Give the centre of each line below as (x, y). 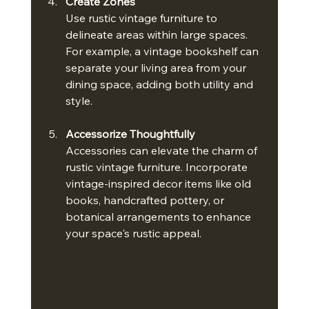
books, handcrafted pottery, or (146, 200)
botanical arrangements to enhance (159, 217)
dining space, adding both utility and (160, 84)
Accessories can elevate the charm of (162, 151)
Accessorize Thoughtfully (130, 134)
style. (79, 101)
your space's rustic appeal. (133, 233)
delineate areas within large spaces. (158, 35)
